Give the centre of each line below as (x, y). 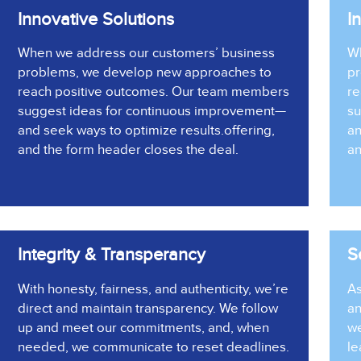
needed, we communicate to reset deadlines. (154, 347)
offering (248, 131)
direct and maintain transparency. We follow (148, 308)
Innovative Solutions (96, 19)
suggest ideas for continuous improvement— (152, 111)
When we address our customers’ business (146, 53)
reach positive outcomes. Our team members (154, 92)
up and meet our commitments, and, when (143, 328)
